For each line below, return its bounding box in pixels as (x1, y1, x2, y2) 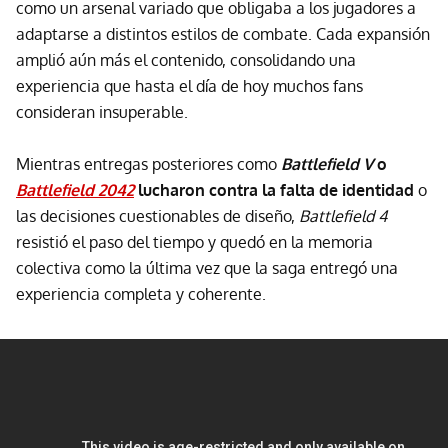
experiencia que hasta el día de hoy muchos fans (16, 76, 363, 97)
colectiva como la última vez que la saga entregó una (16, 258, 398, 279)
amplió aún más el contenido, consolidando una (16, 50, 356, 71)
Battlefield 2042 (16, 180, 134, 201)
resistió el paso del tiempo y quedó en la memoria (16, 232, 373, 253)
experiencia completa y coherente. (16, 284, 266, 305)
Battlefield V (281, 154, 373, 175)
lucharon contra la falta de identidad (134, 180, 414, 201)
